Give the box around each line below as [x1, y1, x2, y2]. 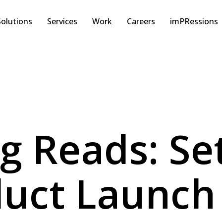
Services [47, 16, 77, 27]
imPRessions [169, 16, 218, 27]
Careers [126, 16, 155, 27]
